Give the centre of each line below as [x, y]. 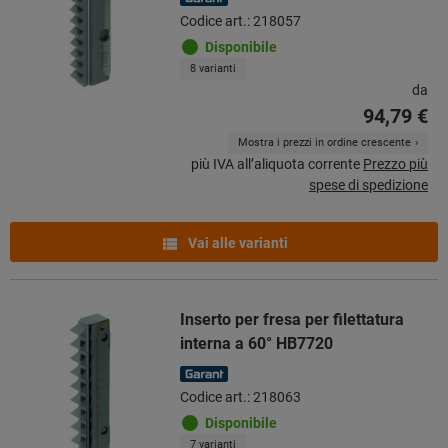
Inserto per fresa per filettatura [292, 319]
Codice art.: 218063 [240, 396]
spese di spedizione [368, 184]
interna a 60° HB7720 [256, 343]
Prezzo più [395, 163]
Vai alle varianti [236, 242]
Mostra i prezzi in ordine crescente [324, 142]
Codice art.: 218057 [240, 20]
